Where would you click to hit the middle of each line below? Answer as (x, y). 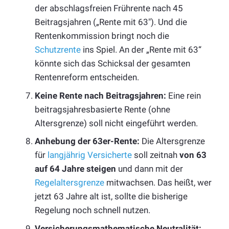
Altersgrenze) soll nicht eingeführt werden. (116, 123)
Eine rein (184, 95)
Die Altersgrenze (172, 141)
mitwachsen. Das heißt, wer (158, 183)
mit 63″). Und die (154, 22)
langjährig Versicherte (90, 155)
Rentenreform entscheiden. (88, 77)
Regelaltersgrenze (70, 183)
